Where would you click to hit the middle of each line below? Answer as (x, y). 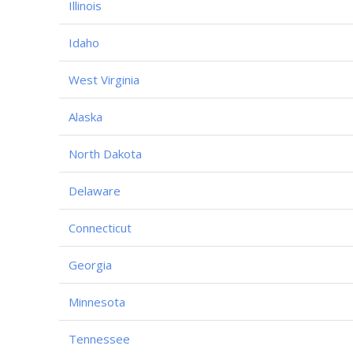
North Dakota (105, 153)
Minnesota (97, 301)
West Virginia (104, 79)
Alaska (85, 116)
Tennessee (99, 338)
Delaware (95, 190)
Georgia (90, 264)
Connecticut (100, 227)
